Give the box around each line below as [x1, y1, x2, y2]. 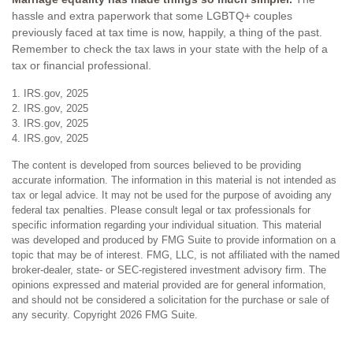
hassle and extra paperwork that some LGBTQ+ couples [12, 9, 292, 22]
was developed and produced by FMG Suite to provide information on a [12, 234, 336, 246]
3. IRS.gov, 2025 [12, 117, 88, 129]
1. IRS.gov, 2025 [12, 87, 88, 99]
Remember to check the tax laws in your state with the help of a [12, 43, 328, 55]
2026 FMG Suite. [120, 309, 198, 321]
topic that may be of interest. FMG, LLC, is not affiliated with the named [12, 249, 340, 261]
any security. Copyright [12, 309, 120, 321]
